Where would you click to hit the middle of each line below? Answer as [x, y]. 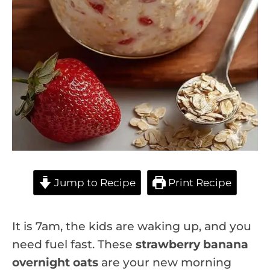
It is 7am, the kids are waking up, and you [132, 226]
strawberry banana [192, 244]
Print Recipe [199, 182]
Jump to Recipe [94, 182]
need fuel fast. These [74, 244]
